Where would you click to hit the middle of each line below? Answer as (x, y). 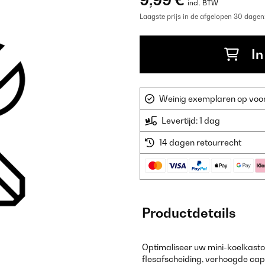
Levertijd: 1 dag (191, 120)
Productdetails (189, 213)
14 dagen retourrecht (200, 142)
